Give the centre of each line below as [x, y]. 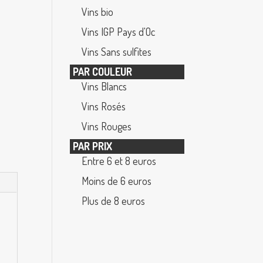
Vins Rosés [104, 106]
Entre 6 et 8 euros [119, 161]
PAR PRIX [93, 146]
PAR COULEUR [103, 72]
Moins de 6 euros [117, 181]
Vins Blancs [104, 86]
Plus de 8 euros [114, 201]
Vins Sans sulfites [117, 52]
